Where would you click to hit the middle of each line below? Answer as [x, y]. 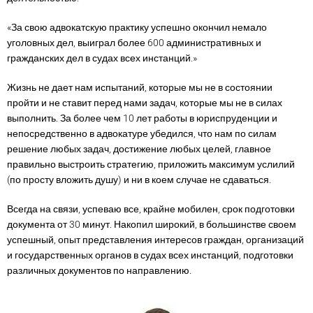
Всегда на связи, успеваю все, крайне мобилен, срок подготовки [151, 209]
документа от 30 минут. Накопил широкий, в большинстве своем [152, 224]
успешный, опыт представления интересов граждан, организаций [155, 240]
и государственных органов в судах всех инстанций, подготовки [150, 255]
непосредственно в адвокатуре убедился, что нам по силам [142, 133]
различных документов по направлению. [99, 270]
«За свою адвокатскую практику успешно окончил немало [137, 27]
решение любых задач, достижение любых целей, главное [139, 149]
